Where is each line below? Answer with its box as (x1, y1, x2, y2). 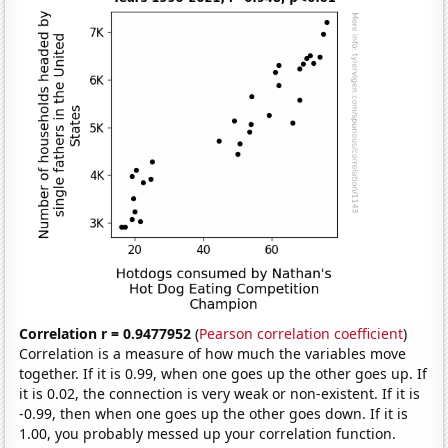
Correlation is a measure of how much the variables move (19, 344, 407, 364)
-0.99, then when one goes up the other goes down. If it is (19, 404, 409, 424)
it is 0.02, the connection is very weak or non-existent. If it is (19, 384, 421, 404)
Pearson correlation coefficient (199, 324, 404, 344)
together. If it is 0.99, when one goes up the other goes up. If (19, 364, 428, 384)
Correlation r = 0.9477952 (19, 324, 192, 344)
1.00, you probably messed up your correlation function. (19, 424, 397, 444)
